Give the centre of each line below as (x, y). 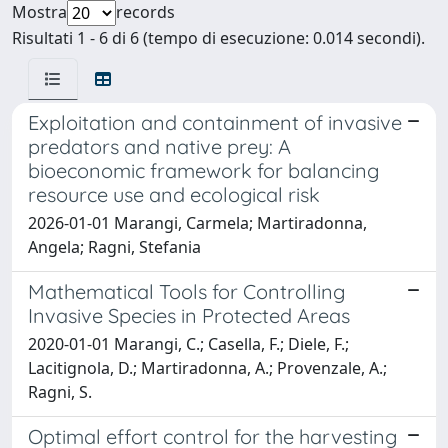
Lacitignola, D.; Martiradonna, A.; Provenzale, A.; (207, 367)
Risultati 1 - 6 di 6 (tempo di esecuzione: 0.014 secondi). (218, 37)
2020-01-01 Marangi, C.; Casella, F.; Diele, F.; (188, 343)
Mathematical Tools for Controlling (186, 291)
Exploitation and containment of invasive (215, 122)
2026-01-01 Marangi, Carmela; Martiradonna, (197, 222)
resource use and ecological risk (174, 194)
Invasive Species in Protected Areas (189, 315)
